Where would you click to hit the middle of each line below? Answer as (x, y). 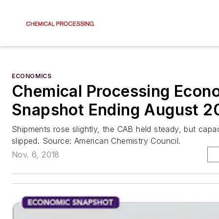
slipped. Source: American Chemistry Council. (96, 141)
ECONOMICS (32, 76)
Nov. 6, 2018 (36, 155)
